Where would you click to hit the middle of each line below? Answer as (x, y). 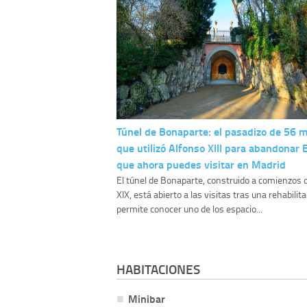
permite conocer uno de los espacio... (189, 209)
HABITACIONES (158, 269)
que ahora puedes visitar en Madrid (201, 164)
